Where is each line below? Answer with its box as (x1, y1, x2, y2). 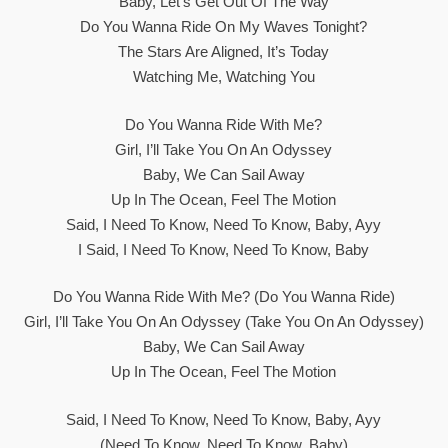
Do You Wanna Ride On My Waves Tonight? (80, 18, 368, 35)
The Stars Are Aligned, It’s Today (118, 43, 330, 60)
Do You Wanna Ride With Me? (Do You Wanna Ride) (52, 288, 395, 305)
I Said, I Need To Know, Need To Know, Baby (78, 240, 370, 258)
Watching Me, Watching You (132, 68, 315, 85)
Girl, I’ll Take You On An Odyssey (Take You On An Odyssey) (23, 313, 424, 330)
